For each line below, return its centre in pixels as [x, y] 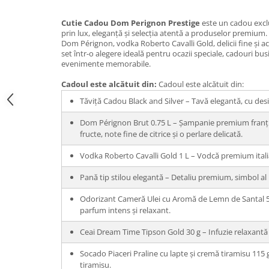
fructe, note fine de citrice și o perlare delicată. [161, 134]
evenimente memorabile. [106, 64]
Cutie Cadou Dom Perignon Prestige [131, 23]
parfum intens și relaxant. [125, 210]
